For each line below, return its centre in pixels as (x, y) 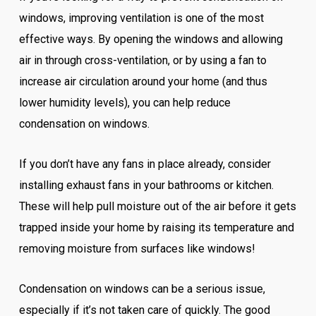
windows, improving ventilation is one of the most (141, 18)
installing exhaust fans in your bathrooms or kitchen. (146, 186)
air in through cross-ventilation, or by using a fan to (142, 61)
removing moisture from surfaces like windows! (137, 249)
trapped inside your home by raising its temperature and (156, 228)
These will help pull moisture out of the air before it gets (157, 207)
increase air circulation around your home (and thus (143, 82)
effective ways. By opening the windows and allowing (151, 39)
